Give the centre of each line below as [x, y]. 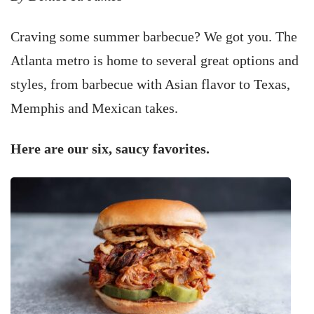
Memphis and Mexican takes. [94, 108]
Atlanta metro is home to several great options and [155, 60]
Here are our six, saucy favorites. [110, 149]
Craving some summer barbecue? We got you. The [154, 36]
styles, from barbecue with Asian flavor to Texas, [150, 84]
